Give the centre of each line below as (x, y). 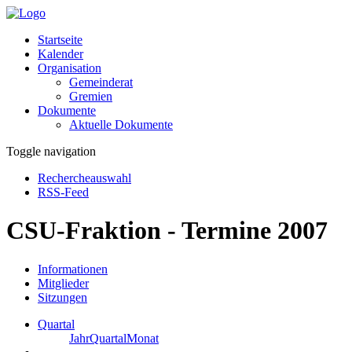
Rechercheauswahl (84, 178)
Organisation (70, 68)
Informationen (73, 269)
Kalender (60, 54)
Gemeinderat (101, 82)
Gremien (91, 96)
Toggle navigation (51, 151)
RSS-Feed (63, 192)
